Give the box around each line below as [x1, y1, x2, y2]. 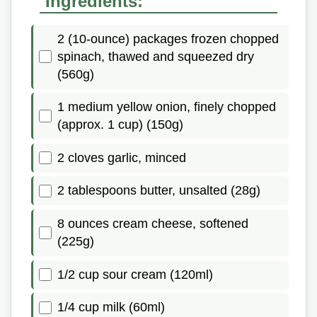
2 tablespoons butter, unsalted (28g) [57, 183, 260, 198]
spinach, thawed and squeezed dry [57, 49, 254, 64]
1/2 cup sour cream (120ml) [57, 267, 213, 282]
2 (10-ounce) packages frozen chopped [57, 31, 279, 46]
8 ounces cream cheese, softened [57, 216, 248, 231]
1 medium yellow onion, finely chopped [57, 100, 276, 115]
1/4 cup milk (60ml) [57, 300, 165, 315]
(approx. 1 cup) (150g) [57, 117, 183, 132]
